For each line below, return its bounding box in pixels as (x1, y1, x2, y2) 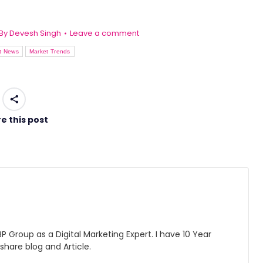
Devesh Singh (9, 27, 61, 39)
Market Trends (29, 48, 70, 55)
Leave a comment (70, 27, 139, 39)
